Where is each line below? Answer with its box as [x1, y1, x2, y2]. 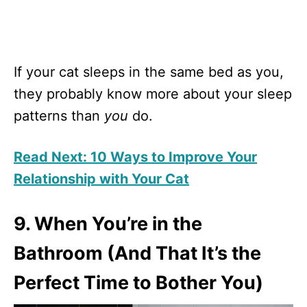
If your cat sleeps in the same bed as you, [14, 63, 284, 80]
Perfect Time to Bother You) [14, 271, 263, 294]
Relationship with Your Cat [14, 170, 189, 187]
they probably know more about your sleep [14, 85, 292, 102]
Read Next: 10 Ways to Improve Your [14, 148, 257, 165]
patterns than [14, 107, 104, 124]
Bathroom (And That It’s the [14, 241, 261, 265]
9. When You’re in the [14, 212, 202, 235]
